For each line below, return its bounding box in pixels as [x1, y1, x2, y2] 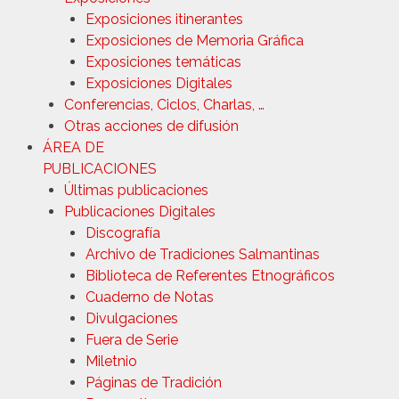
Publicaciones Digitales [64, 202, 216, 220]
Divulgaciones [85, 309, 178, 327]
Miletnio [85, 352, 137, 370]
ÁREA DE [43, 138, 104, 156]
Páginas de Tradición [85, 373, 222, 391]
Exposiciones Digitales [85, 74, 232, 92]
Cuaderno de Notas [85, 288, 214, 305]
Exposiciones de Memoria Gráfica [85, 31, 304, 49]
